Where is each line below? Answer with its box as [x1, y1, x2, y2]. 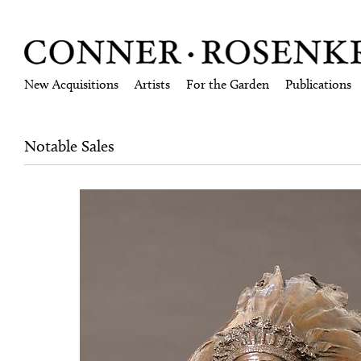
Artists [135, 77, 170, 92]
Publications [285, 77, 351, 92]
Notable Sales [24, 136, 114, 156]
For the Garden [186, 77, 269, 92]
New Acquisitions [24, 77, 118, 92]
